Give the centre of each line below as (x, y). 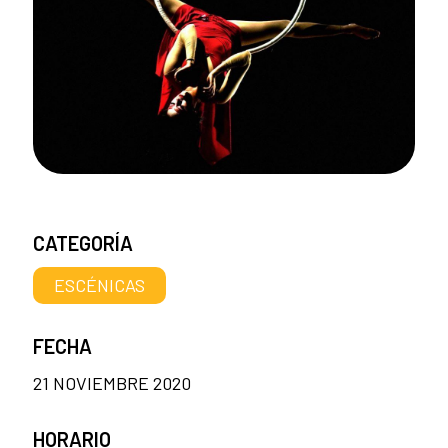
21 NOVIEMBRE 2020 (112, 382)
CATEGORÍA (83, 242)
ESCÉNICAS (100, 284)
